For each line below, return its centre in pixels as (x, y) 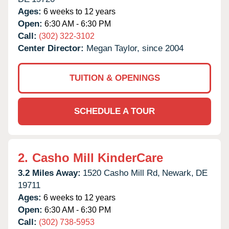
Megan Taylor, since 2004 (135, 48)
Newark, (178, 173)
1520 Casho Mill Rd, (121, 173)
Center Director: (52, 48)
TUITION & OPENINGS (114, 78)
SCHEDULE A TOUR (114, 111)
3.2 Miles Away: (49, 173)
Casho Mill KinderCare (98, 157)
